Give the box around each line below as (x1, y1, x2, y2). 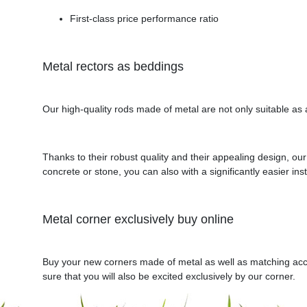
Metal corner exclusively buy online (42, 212, 234, 227)
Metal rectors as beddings (42, 60, 184, 74)
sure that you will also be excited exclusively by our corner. (42, 271, 295, 282)
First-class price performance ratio (70, 13, 219, 25)
